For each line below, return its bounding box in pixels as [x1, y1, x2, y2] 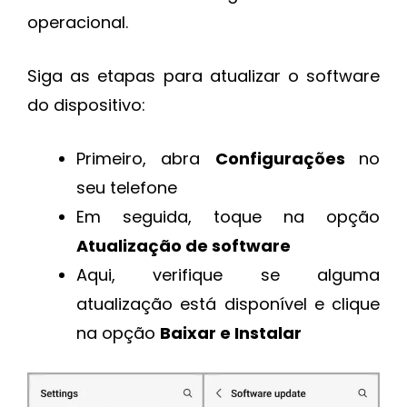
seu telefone [76, 176, 177, 200]
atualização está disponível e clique [76, 293, 380, 316]
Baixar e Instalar [160, 322, 302, 345]
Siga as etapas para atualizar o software [27, 65, 380, 88]
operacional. [27, 11, 128, 35]
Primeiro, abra [76, 147, 215, 171]
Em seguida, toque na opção [76, 205, 380, 229]
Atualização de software [76, 234, 291, 258]
